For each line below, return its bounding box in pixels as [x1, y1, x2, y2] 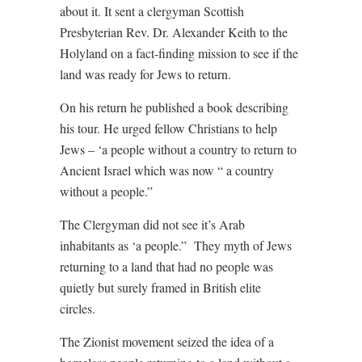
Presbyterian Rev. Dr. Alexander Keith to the [60, 23, 288, 40]
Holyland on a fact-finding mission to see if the [60, 44, 298, 61]
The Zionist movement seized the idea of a [60, 333, 274, 350]
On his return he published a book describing [60, 99, 288, 116]
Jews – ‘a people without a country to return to [60, 141, 297, 158]
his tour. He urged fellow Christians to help [60, 120, 277, 137]
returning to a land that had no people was [60, 258, 273, 275]
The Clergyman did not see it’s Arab [60, 216, 245, 233]
